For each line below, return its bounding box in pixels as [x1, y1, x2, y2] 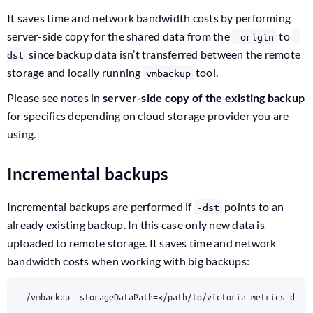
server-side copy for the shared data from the [7, 29, 233, 43]
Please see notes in [7, 91, 103, 104]
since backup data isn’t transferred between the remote [27, 48, 301, 61]
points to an [221, 200, 284, 213]
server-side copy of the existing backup [102, 91, 305, 104]
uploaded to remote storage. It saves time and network [7, 236, 277, 249]
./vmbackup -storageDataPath [21, 291, 153, 303]
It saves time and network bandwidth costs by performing [7, 11, 291, 24]
